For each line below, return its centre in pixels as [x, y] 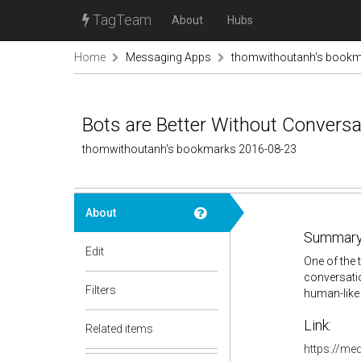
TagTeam [120, 20]
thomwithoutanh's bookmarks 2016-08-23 [189, 149]
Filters [101, 290]
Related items [119, 329]
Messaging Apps [168, 57]
